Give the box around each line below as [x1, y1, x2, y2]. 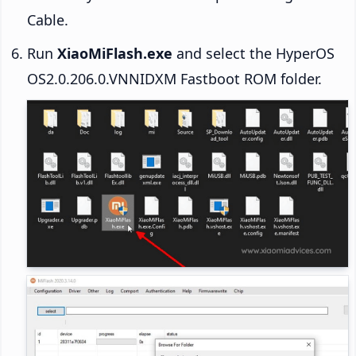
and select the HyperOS [172, 44, 335, 64]
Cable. [27, 10, 68, 30]
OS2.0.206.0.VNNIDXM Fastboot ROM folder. [27, 69, 322, 89]
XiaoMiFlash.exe [57, 44, 172, 64]
